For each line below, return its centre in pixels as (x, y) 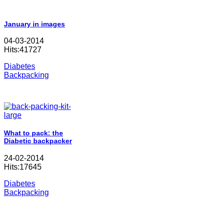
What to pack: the (33, 133)
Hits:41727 (23, 50)
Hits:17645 (23, 167)
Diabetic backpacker (38, 141)
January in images (34, 24)
